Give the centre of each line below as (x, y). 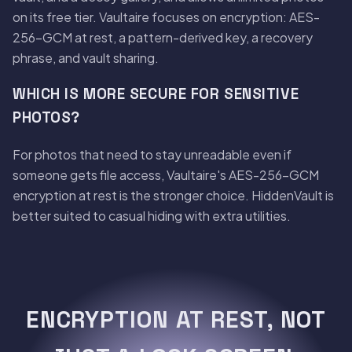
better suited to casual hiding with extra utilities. (152, 215)
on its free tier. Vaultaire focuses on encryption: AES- (166, 16)
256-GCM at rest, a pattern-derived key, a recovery (163, 37)
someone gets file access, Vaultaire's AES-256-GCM (166, 174)
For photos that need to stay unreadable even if (152, 154)
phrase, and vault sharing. (86, 57)
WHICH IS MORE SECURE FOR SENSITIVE (156, 94)
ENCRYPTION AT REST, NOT (176, 319)
